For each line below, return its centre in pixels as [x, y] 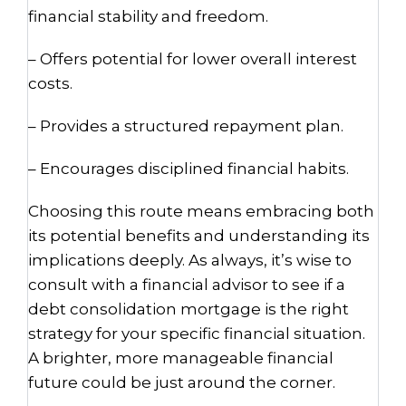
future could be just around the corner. [182, 382]
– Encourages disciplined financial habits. [188, 169]
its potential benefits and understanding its [199, 236]
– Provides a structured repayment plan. [186, 126]
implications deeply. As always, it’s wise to [190, 260]
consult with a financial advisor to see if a [187, 285]
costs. [50, 83]
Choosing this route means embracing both [201, 211]
